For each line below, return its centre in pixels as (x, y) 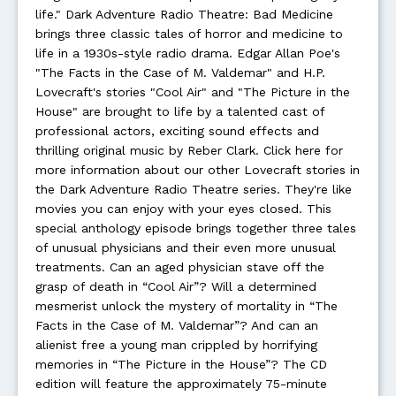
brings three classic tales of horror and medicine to (189, 34)
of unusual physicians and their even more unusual (186, 247)
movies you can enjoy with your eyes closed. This (183, 209)
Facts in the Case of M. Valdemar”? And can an (177, 325)
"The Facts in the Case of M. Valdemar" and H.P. (180, 72)
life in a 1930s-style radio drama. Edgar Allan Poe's (188, 53)
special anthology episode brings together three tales (196, 228)
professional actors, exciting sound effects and (177, 131)
